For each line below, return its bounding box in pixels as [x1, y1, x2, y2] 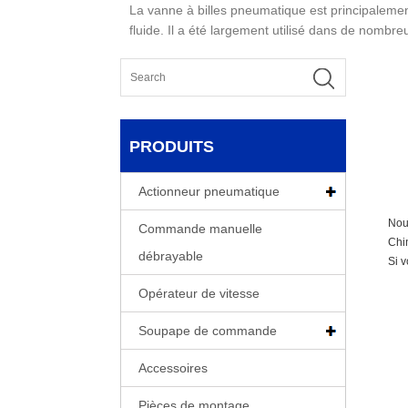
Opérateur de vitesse [138, 285, 260, 301]
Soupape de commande [138, 322, 277, 338]
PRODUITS [129, 137, 214, 156]
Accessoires [138, 360, 208, 375]
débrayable [138, 248, 203, 263]
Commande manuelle [138, 220, 262, 236]
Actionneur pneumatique [138, 183, 280, 199]
